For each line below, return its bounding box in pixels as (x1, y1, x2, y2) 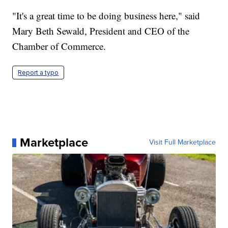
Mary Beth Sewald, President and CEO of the (12, 24, 190, 38)
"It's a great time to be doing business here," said (12, 9, 201, 22)
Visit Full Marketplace (149, 137, 216, 148)
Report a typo (18, 69, 59, 77)
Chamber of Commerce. (12, 40, 106, 53)
